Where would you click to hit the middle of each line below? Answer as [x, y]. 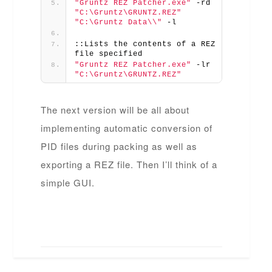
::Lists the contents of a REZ [145, 44]
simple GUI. [68, 182]
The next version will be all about [115, 109]
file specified [109, 54]
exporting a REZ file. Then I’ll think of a [129, 164]
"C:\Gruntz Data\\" [119, 22]
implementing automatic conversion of [127, 127]
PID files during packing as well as [119, 146]
